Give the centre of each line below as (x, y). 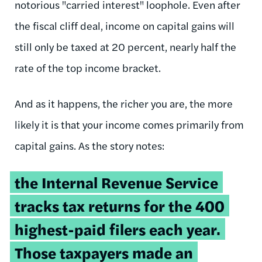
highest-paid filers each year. (118, 229)
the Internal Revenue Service (116, 182)
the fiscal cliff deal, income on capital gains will (125, 25)
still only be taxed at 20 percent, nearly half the (125, 46)
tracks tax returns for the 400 (120, 205)
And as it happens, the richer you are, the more (124, 103)
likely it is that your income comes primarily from (129, 124)
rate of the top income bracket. (88, 67)
